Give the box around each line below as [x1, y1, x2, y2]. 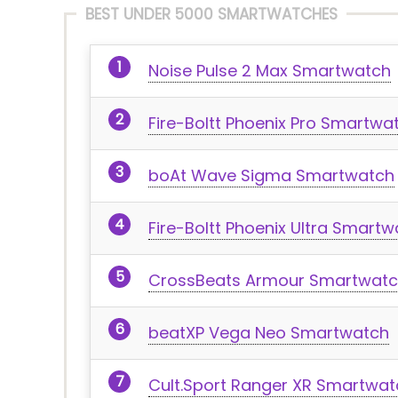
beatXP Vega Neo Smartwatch [148, 322, 389, 344]
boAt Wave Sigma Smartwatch [148, 164, 394, 187]
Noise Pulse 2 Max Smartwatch [148, 60, 391, 82]
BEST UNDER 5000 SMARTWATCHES [85, 4, 338, 25]
